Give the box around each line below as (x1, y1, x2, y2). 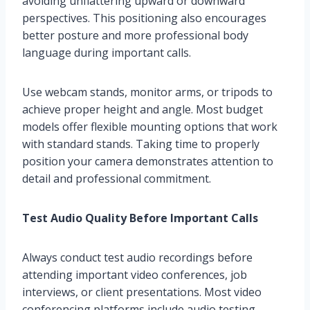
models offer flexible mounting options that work (22, 118, 277, 134)
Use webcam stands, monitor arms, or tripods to (22, 84, 273, 100)
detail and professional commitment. (22, 170, 211, 186)
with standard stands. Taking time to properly (22, 136, 259, 152)
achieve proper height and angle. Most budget (22, 101, 263, 117)
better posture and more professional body (22, 27, 248, 43)
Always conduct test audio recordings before (22, 249, 253, 265)
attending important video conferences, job (22, 266, 247, 282)
